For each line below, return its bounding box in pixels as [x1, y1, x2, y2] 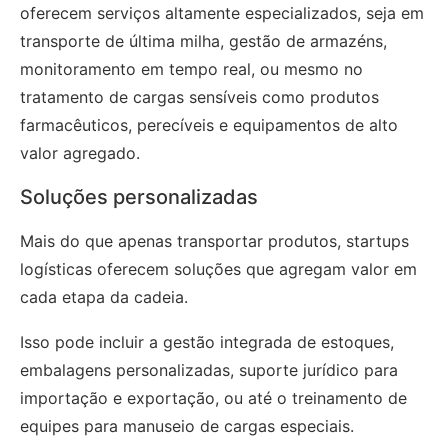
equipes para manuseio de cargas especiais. [20, 415, 354, 436]
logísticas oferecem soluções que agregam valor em [20, 258, 417, 279]
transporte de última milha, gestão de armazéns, [20, 30, 387, 51]
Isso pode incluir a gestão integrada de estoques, [20, 331, 394, 352]
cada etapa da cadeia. [20, 286, 193, 307]
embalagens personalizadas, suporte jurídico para [20, 359, 398, 380]
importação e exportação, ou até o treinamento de [20, 387, 407, 408]
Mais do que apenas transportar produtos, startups [20, 230, 409, 251]
